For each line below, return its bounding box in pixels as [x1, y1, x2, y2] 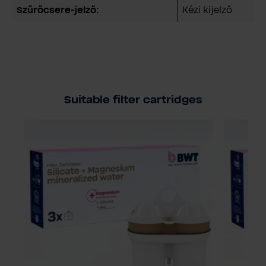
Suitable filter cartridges [64, 94, 202, 106]
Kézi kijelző [182, 4, 232, 15]
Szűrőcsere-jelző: [17, 4, 99, 15]
